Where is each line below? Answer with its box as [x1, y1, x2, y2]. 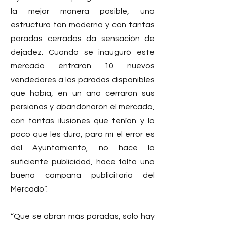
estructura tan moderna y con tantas [11, 20, 155, 29]
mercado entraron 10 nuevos [11, 61, 155, 70]
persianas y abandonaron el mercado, [11, 102, 155, 111]
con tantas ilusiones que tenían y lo [11, 116, 155, 125]
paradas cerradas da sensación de [11, 34, 155, 43]
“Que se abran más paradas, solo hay [11, 212, 155, 220]
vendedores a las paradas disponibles [11, 75, 155, 84]
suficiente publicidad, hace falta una [11, 157, 155, 166]
